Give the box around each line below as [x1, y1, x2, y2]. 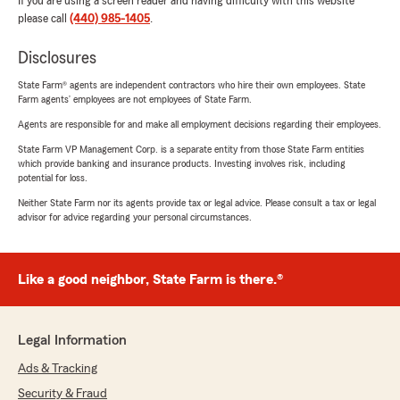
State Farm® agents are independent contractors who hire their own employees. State [18, 79, 365, 90]
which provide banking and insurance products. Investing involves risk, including [18, 158, 346, 169]
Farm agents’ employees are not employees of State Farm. [18, 94, 252, 104]
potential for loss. [18, 172, 87, 183]
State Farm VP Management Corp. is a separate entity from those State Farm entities [18, 144, 364, 154]
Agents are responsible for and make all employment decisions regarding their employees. [18, 119, 381, 129]
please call [18, 12, 70, 25]
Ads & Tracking [18, 362, 97, 375]
